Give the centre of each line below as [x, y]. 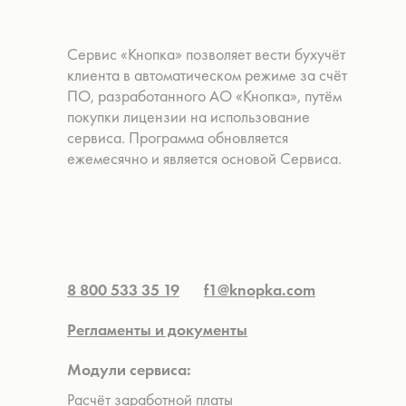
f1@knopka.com [260, 290]
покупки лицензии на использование [188, 116]
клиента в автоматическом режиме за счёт [207, 75]
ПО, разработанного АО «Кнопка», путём [204, 96]
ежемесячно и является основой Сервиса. [204, 158]
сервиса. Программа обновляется [178, 137]
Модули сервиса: [129, 369]
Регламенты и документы [157, 329]
